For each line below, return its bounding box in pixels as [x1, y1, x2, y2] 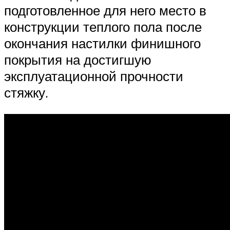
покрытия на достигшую [4, 51, 151, 68]
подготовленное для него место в [4, 2, 206, 19]
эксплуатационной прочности [4, 68, 183, 85]
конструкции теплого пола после [4, 18, 202, 35]
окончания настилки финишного [4, 35, 201, 52]
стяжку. [4, 84, 48, 101]
